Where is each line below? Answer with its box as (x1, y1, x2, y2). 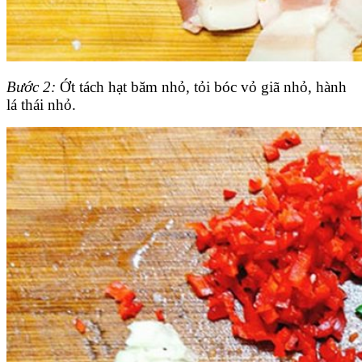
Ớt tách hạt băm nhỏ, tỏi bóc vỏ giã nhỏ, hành (56, 78, 347, 96)
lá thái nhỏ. (6, 96, 76, 114)
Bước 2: (6, 78, 56, 96)
